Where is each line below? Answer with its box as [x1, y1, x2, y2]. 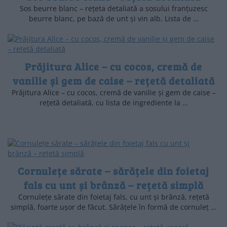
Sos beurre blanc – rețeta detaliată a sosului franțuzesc [19, 3, 208, 13]
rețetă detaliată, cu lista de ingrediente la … [39, 97, 188, 107]
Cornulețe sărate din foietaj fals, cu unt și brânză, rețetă [18, 192, 209, 202]
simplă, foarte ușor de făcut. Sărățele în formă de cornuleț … [11, 202, 216, 212]
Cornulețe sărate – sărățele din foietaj [18, 163, 209, 178]
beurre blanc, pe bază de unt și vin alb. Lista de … [28, 13, 199, 23]
